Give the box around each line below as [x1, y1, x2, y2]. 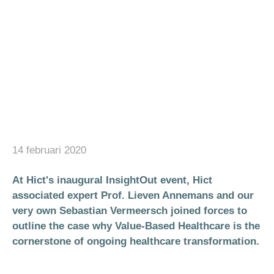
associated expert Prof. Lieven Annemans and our [12, 190, 254, 201]
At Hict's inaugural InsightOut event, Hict [12, 174, 212, 186]
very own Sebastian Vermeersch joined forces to [12, 205, 247, 217]
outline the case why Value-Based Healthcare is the [12, 220, 260, 232]
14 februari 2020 [12, 144, 86, 156]
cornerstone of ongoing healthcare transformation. [12, 235, 259, 247]
